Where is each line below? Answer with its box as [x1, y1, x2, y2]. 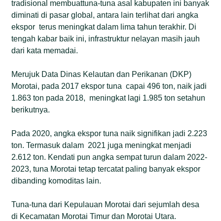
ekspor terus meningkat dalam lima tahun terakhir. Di [11, 22, 197, 31]
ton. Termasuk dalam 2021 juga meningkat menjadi [11, 141, 192, 149]
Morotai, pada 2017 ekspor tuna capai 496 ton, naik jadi [11, 81, 207, 90]
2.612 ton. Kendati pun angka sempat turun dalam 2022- [11, 152, 208, 161]
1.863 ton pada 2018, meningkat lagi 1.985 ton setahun [11, 93, 206, 102]
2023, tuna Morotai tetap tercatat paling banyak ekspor [11, 164, 201, 173]
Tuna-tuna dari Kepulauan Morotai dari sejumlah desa [11, 200, 202, 209]
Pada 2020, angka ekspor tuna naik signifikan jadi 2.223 [11, 129, 208, 138]
